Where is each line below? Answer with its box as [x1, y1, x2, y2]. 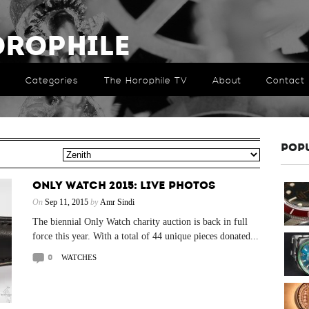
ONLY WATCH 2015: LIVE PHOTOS [32, 179, 215, 192]
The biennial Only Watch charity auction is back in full [32, 217, 248, 227]
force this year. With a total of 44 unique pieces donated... [32, 231, 259, 241]
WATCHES [61, 253, 97, 261]
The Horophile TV [103, 75, 188, 86]
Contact [266, 75, 305, 86]
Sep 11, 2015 [44, 197, 88, 207]
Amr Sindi [99, 197, 134, 207]
